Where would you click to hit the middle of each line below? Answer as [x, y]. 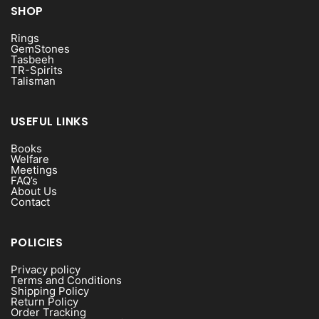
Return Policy [45, 302]
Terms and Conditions [66, 280]
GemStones [40, 49]
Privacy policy [46, 270]
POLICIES [37, 242]
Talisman [33, 81]
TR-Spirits [37, 70]
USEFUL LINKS [50, 121]
